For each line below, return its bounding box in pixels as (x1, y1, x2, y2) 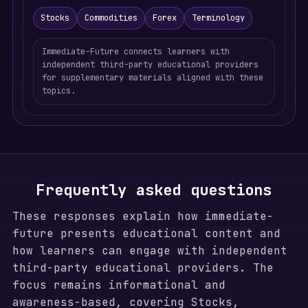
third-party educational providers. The (12, 261, 274, 275)
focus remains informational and (12, 278, 225, 292)
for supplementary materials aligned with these (41, 72, 263, 83)
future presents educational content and (12, 226, 280, 241)
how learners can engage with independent (12, 243, 287, 258)
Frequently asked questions (36, 180, 272, 200)
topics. (41, 85, 76, 96)
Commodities (84, 12, 137, 23)
